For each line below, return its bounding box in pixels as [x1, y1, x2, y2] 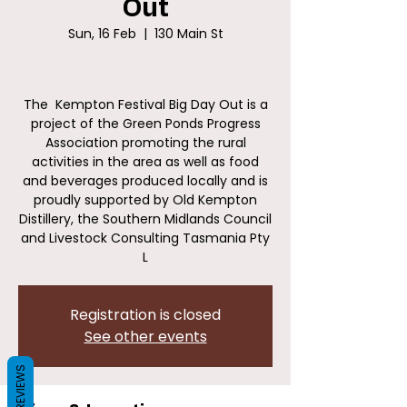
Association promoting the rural [45, 134, 246, 152]
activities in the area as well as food [32, 153, 259, 171]
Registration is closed [70, 304, 221, 325]
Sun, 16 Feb [67, 25, 136, 43]
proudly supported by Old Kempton [34, 191, 257, 209]
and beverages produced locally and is [23, 172, 268, 190]
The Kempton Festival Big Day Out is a [23, 95, 268, 114]
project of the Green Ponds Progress [30, 114, 261, 133]
